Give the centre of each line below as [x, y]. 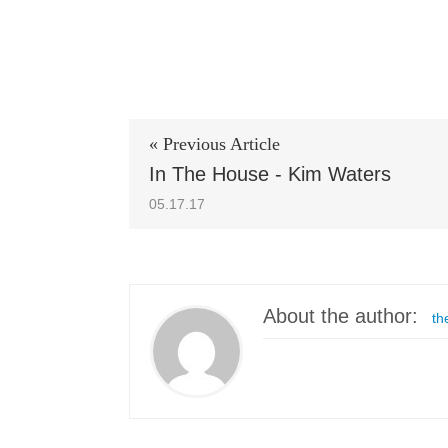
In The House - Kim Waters [270, 174]
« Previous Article [214, 144]
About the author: [340, 316]
